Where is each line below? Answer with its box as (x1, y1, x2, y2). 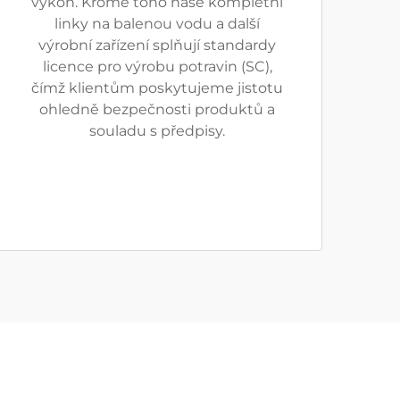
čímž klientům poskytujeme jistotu (31, 79, 283, 96)
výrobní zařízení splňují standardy (38, 37, 276, 54)
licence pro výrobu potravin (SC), (42, 58, 272, 75)
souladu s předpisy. (89, 122, 225, 139)
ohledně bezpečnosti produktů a (39, 101, 275, 118)
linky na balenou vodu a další (54, 15, 260, 32)
